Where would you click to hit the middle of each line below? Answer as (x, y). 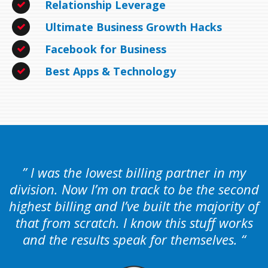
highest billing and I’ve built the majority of (134, 205)
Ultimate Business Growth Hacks (133, 27)
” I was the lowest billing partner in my (134, 172)
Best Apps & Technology (110, 71)
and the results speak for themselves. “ (134, 239)
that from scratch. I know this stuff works (134, 222)
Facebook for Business (106, 49)
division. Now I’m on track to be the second (134, 189)
